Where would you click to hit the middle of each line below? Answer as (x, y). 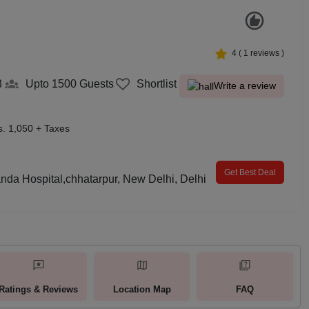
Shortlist (157, 84)
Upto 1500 (51, 84)
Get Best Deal (250, 172)
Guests (95, 84)
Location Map (142, 289)
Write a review (245, 86)
